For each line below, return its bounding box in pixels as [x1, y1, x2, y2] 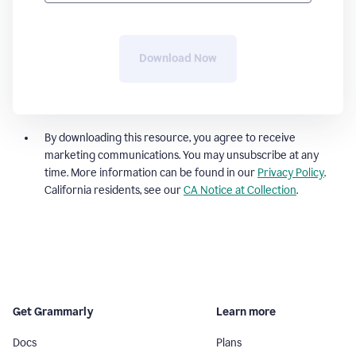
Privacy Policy [257, 165, 324, 180]
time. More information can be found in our [44, 165, 257, 180]
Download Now [139, 51, 217, 65]
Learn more [216, 304, 276, 319]
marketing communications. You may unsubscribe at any [44, 148, 319, 162]
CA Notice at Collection [184, 183, 296, 197]
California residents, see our [44, 183, 184, 197]
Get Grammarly [13, 304, 94, 319]
